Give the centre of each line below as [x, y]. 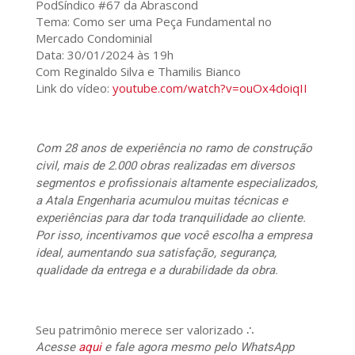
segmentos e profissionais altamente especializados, [176, 183]
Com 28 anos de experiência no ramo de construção [174, 148]
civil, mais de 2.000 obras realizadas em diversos [165, 165]
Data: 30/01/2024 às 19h [104, 54]
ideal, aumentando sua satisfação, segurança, [156, 252]
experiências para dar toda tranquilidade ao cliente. [170, 218]
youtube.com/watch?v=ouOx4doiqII [210, 88]
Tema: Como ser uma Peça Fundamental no [153, 21]
